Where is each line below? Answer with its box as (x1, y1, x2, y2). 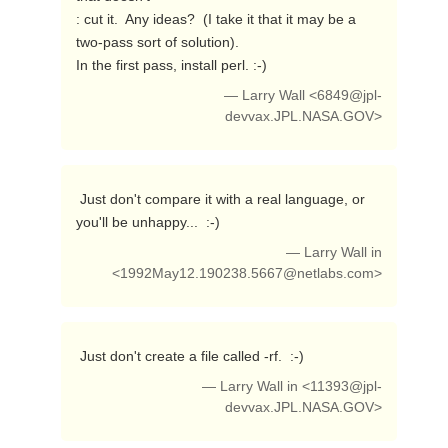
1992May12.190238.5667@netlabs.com (120, 266, 375, 281)
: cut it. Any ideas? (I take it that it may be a (75, 11, 356, 27)
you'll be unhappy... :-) (75, 214, 224, 230)
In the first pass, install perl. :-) (75, 57, 271, 73)
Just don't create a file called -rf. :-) (79, 348, 308, 364)
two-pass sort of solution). (75, 34, 239, 50)
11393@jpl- (310, 379, 383, 394)
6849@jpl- (317, 88, 383, 103)
